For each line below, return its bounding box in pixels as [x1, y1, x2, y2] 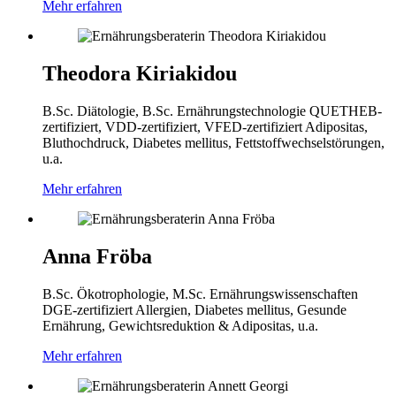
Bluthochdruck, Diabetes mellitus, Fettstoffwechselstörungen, [42, 135, 385, 151]
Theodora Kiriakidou [42, 62, 237, 86]
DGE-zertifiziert [42, 301, 135, 317]
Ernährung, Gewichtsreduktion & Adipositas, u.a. [42, 317, 318, 333]
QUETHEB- [309, 103, 382, 119]
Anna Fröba [42, 245, 152, 269]
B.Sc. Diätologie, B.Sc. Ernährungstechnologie [42, 103, 309, 119]
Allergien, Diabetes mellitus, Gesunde [135, 301, 346, 317]
